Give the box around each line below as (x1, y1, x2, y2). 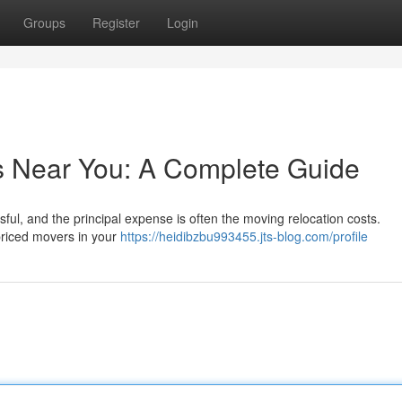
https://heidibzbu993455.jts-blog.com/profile (120, 227, 368, 245)
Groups (23, 13, 66, 31)
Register (92, 13, 140, 31)
